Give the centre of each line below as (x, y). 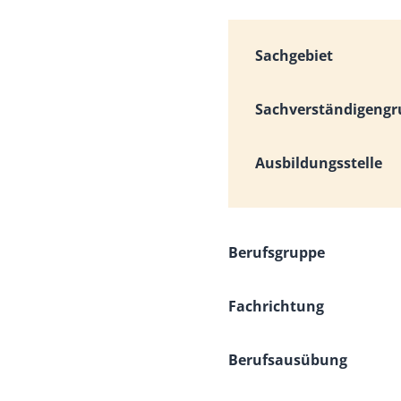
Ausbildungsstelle (319, 163)
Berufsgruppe (277, 252)
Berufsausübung (288, 360)
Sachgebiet (294, 55)
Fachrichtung (277, 306)
